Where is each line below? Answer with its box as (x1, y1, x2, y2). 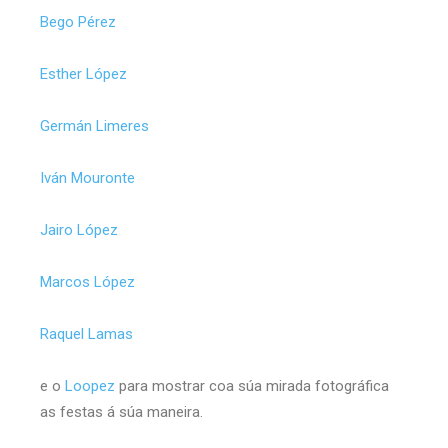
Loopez (65, 376, 115, 395)
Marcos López (40, 272, 139, 291)
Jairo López (40, 220, 122, 239)
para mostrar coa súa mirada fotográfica (115, 376, 389, 395)
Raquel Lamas (40, 324, 137, 343)
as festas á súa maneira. (40, 402, 203, 421)
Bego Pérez (40, 12, 120, 31)
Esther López (40, 64, 131, 83)
